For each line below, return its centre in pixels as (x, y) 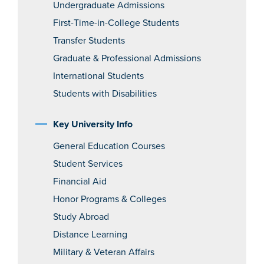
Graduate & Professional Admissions (127, 58)
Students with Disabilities (105, 94)
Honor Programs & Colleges (110, 199)
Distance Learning (90, 235)
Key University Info (93, 124)
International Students (98, 76)
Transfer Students (89, 41)
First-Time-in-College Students (116, 23)
